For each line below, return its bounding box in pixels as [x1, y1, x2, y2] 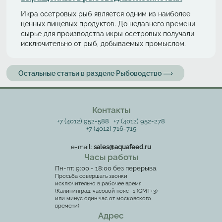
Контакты [92, 105, 130, 115]
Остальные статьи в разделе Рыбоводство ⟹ [18, 68, 173, 77]
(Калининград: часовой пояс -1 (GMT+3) [55, 188, 158, 195]
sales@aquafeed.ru [94, 143, 151, 151]
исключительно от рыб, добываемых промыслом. [21, 39, 186, 48]
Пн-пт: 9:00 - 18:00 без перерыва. [55, 165, 158, 172]
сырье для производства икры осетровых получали [21, 29, 197, 38]
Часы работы [84, 152, 138, 162]
